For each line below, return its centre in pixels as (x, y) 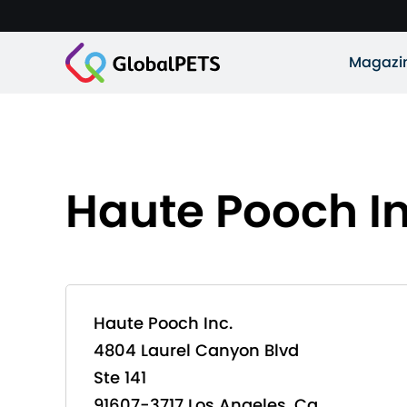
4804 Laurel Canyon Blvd (196, 350)
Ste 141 (120, 377)
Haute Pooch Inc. (163, 323)
